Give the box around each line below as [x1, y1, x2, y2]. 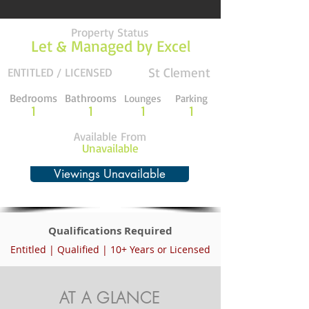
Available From [74, 129, 146, 143]
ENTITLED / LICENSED [8, 65, 112, 79]
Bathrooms [65, 91, 117, 105]
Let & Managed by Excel [30, 36, 190, 56]
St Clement [148, 64, 210, 81]
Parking [175, 92, 208, 105]
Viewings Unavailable [54, 166, 166, 181]
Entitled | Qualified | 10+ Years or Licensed [10, 243, 210, 256]
